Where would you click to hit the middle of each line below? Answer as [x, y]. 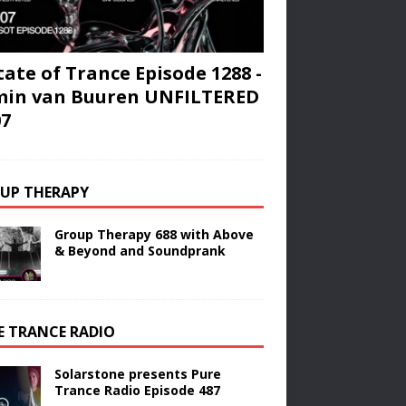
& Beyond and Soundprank [140, 251]
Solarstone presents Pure [137, 374]
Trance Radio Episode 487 [137, 391]
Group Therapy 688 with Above [154, 235]
